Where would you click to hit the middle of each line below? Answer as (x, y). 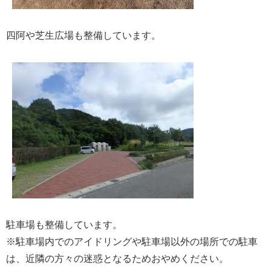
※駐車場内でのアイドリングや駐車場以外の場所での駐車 (132, 242)
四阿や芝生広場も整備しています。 (83, 35)
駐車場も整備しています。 (64, 225)
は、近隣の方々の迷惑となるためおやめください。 (117, 259)
